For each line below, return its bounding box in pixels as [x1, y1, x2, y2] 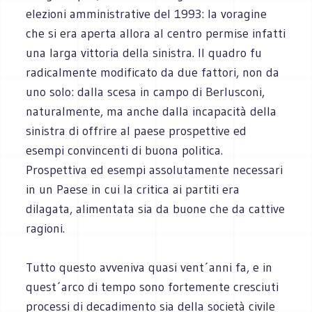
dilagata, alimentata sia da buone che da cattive [26, 201, 286, 217]
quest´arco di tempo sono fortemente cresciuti [26, 279, 279, 295]
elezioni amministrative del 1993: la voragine [26, 6, 267, 22]
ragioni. [26, 220, 65, 236]
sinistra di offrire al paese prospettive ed [26, 123, 247, 139]
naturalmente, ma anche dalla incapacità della [26, 103, 277, 119]
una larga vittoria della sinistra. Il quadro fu [26, 45, 263, 61]
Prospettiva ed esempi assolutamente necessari [26, 162, 283, 178]
